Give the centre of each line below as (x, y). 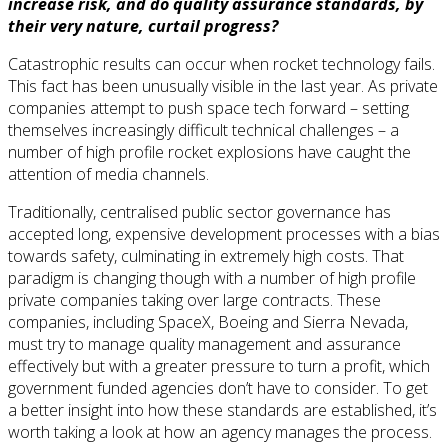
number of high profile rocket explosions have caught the (209, 151)
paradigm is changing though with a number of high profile (212, 277)
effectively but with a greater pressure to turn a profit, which (219, 365)
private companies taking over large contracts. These (194, 299)
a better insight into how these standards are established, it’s (222, 409)
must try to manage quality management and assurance (204, 343)
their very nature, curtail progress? (143, 25)
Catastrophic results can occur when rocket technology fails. (221, 63)
